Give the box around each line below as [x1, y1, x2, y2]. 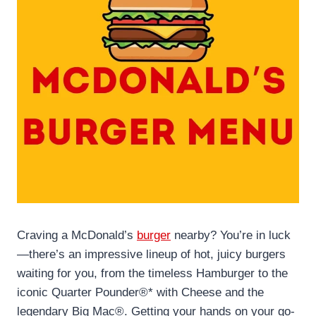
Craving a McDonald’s [17, 228, 137, 242]
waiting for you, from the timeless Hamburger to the [17, 266, 288, 280]
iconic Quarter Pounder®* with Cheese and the [17, 285, 264, 299]
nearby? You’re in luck [171, 228, 291, 242]
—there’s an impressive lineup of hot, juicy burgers [17, 247, 286, 261]
